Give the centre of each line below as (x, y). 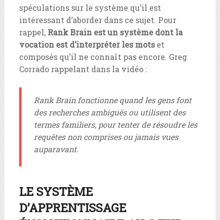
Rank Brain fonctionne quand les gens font (112, 100)
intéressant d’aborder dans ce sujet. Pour (97, 20)
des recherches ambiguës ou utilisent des (110, 112)
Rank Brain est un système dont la (115, 32)
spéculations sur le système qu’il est (90, 8)
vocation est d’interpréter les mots (87, 45)
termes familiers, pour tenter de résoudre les (115, 125)
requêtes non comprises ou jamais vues (106, 137)
